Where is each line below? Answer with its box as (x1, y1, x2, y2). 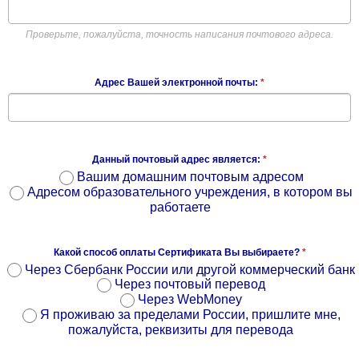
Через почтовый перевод (111, 277, 265, 292)
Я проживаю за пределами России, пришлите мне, (36, 308, 341, 322)
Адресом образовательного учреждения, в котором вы (24, 184, 353, 199)
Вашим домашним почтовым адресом (73, 169, 304, 184)
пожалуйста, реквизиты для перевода (67, 323, 293, 337)
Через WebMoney (135, 292, 242, 307)
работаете (150, 200, 211, 214)
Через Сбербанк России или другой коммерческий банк (22, 262, 355, 276)
